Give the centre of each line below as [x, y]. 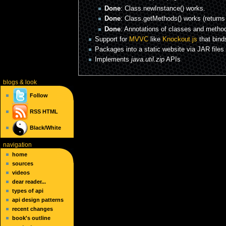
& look [27, 82]
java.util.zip [148, 60]
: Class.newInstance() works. [163, 9]
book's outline [32, 218]
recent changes [33, 209]
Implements [113, 60]
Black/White [46, 127]
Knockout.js [180, 39]
